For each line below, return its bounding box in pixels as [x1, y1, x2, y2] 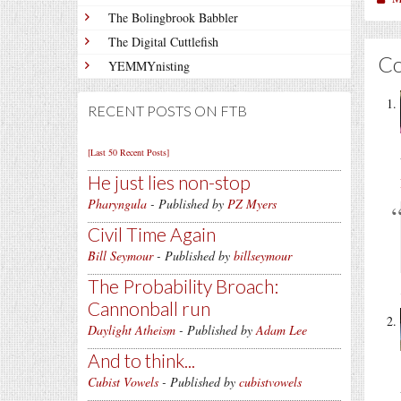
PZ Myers [227, 195, 277, 212]
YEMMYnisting [108, 57, 190, 74]
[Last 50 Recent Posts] [88, 146, 169, 158]
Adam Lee [256, 321, 307, 338]
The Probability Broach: [88, 275, 278, 297]
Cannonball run [88, 297, 210, 320]
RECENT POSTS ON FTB [88, 102, 247, 119]
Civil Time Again [88, 223, 216, 245]
